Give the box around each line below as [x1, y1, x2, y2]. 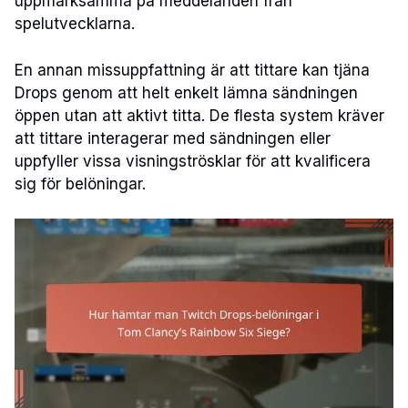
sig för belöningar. [15, 174, 146, 193]
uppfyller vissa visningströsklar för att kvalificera [15, 151, 371, 170]
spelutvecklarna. [15, 15, 135, 34]
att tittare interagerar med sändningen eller [15, 128, 331, 148]
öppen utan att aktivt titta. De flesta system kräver [15, 106, 384, 125]
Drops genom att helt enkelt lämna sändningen [15, 83, 358, 102]
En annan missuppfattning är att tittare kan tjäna [15, 60, 370, 79]
